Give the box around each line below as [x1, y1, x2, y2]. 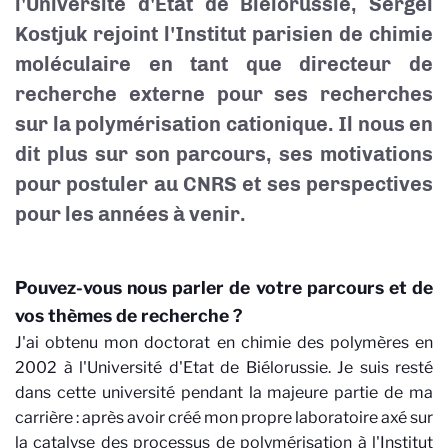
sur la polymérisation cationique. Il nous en [15, 112, 433, 136]
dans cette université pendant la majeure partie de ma [15, 383, 433, 402]
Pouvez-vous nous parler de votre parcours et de [15, 277, 433, 298]
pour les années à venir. [15, 202, 246, 226]
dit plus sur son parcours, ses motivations [15, 142, 433, 166]
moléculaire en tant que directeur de [15, 52, 433, 76]
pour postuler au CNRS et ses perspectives [15, 172, 433, 196]
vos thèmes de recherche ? [15, 305, 242, 326]
